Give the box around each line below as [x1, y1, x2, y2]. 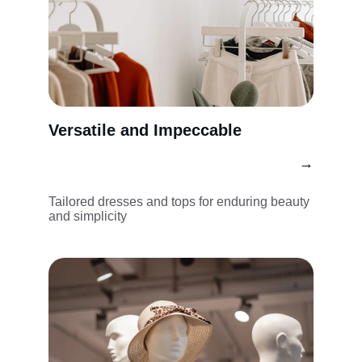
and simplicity [48, 209, 127, 223]
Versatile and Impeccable [48, 121, 242, 139]
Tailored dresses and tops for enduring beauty [48, 195, 313, 208]
